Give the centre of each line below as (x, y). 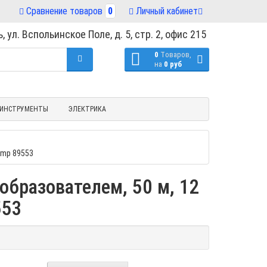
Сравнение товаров (64, 11)
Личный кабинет (167, 11)
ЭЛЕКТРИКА (87, 109)
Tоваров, (176, 55)
